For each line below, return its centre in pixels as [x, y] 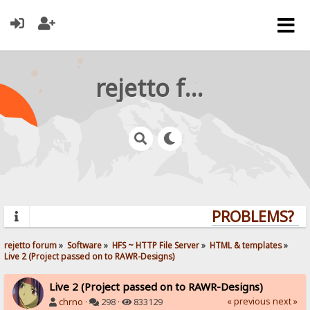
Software [85, 245]
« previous [248, 301]
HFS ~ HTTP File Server [156, 245]
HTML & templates [246, 245]
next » [285, 301]
